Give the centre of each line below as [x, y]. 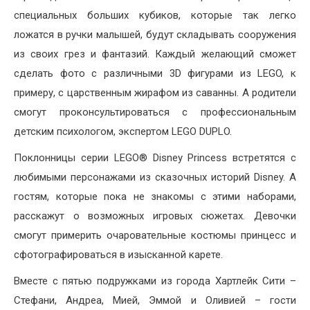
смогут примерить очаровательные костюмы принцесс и [155, 236]
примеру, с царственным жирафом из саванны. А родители [155, 93]
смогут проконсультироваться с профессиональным [155, 112]
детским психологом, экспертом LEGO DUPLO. [123, 132]
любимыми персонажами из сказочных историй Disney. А [155, 177]
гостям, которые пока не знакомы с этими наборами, [155, 197]
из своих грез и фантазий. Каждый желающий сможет [155, 54]
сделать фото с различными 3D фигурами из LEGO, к [155, 74]
